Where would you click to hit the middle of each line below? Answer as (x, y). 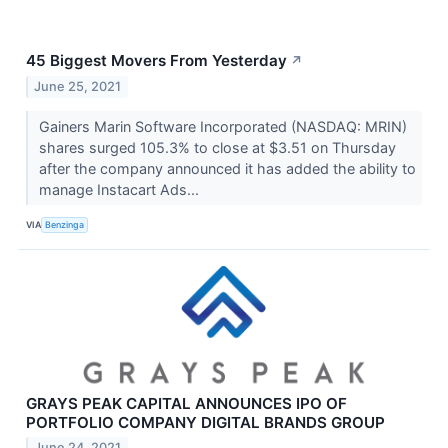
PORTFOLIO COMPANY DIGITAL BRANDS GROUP (205, 422)
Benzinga (65, 225)
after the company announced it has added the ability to (227, 168)
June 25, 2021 (78, 86)
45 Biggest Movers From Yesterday (156, 60)
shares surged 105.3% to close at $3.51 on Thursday (217, 147)
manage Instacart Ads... (120, 189)
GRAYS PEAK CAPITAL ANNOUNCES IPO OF (186, 403)
